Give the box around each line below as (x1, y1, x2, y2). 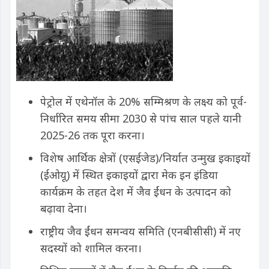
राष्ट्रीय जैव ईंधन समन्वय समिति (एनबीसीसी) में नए (40, 224, 241, 238)
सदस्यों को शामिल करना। (40, 241, 142, 255)
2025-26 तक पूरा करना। (40, 128, 145, 142)
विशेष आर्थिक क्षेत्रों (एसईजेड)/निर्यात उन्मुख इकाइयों (40, 151, 250, 165)
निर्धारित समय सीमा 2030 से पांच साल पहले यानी (40, 111, 241, 125)
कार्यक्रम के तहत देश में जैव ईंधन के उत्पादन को (40, 184, 231, 199)
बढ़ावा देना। (40, 201, 87, 216)
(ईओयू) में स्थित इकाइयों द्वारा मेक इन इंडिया (40, 168, 218, 182)
